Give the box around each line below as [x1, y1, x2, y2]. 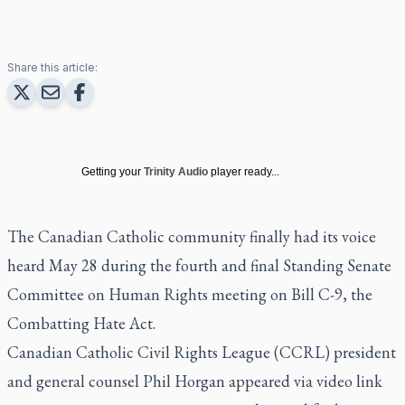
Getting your [81, 165, 141, 178]
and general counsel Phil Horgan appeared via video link [7, 370, 382, 391]
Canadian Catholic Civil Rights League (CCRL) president [7, 341, 396, 363]
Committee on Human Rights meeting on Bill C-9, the [7, 283, 372, 305]
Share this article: [7, 60, 98, 74]
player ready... [211, 165, 279, 178]
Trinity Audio [144, 165, 208, 178]
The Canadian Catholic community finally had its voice [7, 225, 376, 247]
